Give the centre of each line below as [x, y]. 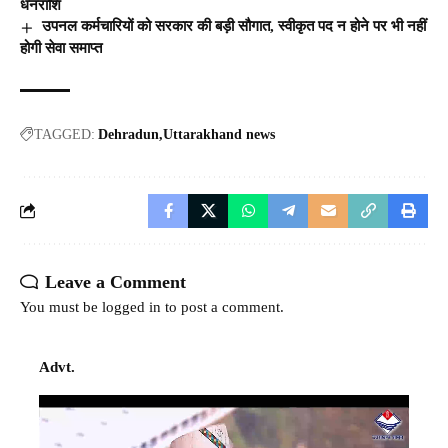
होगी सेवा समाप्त [61, 47]
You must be [61, 306]
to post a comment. [222, 306]
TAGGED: [64, 134]
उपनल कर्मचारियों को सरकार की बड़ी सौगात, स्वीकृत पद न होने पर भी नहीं [234, 26]
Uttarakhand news [219, 134]
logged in [131, 306]
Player [57, 430]
